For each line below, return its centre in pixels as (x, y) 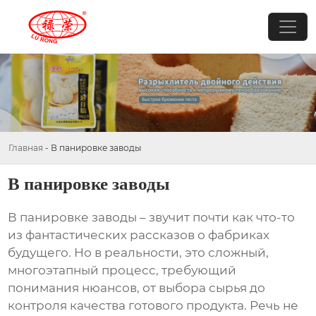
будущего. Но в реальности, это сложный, (139, 253)
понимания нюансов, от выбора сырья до (137, 288)
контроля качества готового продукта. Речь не (153, 306)
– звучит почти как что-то (216, 218)
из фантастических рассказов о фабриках (139, 235)
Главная (26, 147)
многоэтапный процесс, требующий (122, 271)
